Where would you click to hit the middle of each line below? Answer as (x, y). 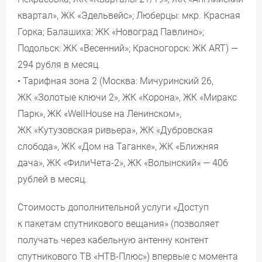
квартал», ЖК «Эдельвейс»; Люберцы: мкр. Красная (129, 15)
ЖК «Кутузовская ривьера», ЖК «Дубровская (115, 130)
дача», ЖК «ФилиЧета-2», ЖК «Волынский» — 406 (123, 163)
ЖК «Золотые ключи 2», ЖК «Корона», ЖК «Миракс (127, 97)
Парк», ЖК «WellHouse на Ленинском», (99, 114)
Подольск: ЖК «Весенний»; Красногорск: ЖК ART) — (128, 48)
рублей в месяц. (52, 179)
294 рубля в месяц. (59, 65)
